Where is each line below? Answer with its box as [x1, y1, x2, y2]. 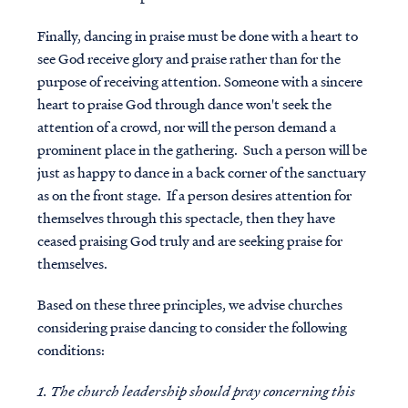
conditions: [36, 340, 105, 360]
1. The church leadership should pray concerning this [36, 381, 355, 401]
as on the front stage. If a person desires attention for [36, 185, 352, 205]
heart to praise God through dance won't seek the [36, 94, 331, 114]
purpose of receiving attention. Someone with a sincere [36, 71, 362, 91]
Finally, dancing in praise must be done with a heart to [36, 25, 358, 46]
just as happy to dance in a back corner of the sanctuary [36, 162, 366, 182]
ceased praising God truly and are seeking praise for [36, 230, 342, 250]
